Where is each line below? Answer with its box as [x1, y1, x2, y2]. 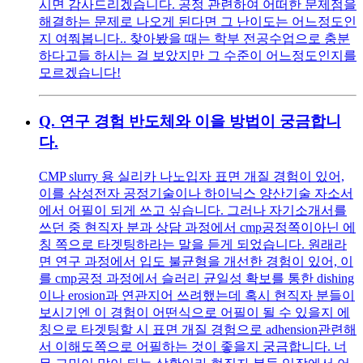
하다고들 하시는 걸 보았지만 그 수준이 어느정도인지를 [39, 48, 357, 62]
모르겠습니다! [39, 65, 121, 79]
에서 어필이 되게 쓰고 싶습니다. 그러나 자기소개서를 [39, 203, 347, 217]
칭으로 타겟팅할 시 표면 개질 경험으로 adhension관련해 [39, 322, 357, 336]
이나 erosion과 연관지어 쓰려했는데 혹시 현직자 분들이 [39, 288, 355, 302]
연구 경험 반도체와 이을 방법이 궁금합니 [59, 113, 341, 130]
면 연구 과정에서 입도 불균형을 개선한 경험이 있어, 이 [39, 254, 353, 268]
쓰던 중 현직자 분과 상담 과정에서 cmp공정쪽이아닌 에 [39, 220, 356, 234]
